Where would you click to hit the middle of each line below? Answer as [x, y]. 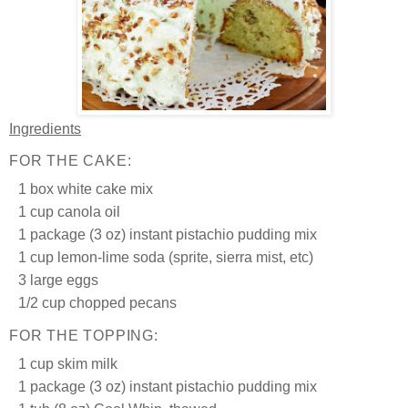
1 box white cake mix [86, 189]
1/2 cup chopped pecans [97, 303]
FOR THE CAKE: [71, 161]
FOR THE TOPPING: [84, 336]
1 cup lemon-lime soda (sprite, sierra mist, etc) [166, 258]
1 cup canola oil [69, 212]
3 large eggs [58, 280]
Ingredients [45, 129]
